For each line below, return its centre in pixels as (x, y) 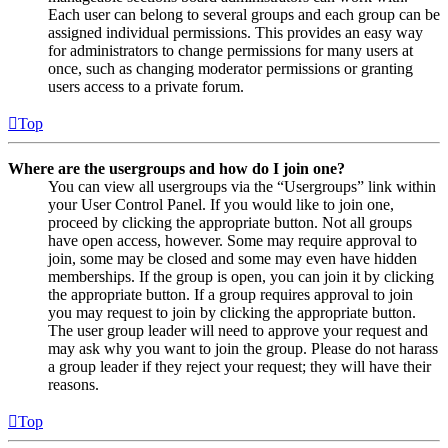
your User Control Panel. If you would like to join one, (221, 205)
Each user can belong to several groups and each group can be (244, 15)
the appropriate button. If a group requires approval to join (230, 295)
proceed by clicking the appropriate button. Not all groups (230, 223)
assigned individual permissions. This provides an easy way (235, 33)
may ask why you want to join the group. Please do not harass (243, 349)
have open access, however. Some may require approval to (232, 241)
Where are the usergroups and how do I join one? (176, 169)
